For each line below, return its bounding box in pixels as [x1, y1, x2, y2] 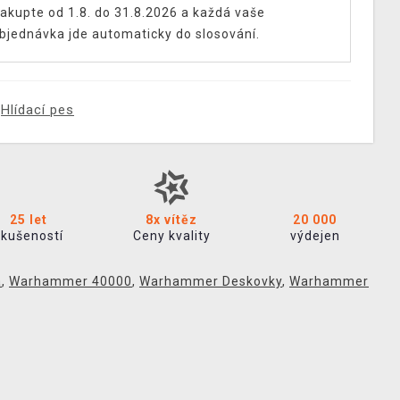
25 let [9, 212, 47, 227]
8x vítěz [146, 212, 198, 227]
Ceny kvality [132, 229, 211, 243]
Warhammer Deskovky [139, 274, 282, 288]
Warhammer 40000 [9, 274, 132, 288]
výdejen [289, 229, 340, 243]
